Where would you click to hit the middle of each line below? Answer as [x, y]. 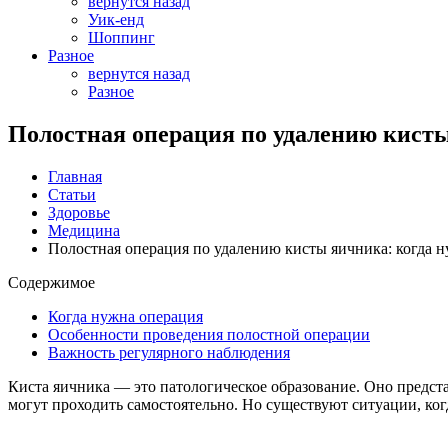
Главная [75, 176]
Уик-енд [116, 19]
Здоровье [79, 212]
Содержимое [51, 282]
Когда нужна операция [125, 316]
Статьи [72, 194]
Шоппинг [121, 37]
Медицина [84, 230]
